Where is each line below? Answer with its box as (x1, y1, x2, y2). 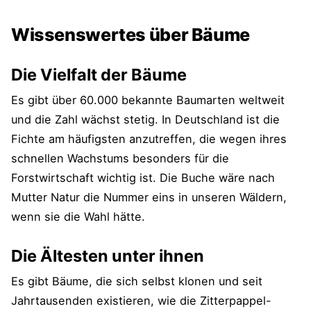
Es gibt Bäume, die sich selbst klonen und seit (11, 274, 262, 288)
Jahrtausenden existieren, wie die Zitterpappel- (11, 293, 271, 308)
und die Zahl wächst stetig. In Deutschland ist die (11, 112, 280, 126)
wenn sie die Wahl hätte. (11, 209, 145, 224)
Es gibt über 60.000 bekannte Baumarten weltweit (11, 92, 285, 107)
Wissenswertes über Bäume (11, 24, 250, 46)
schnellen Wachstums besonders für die (11, 151, 229, 165)
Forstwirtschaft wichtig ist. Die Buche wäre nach (11, 170, 275, 185)
